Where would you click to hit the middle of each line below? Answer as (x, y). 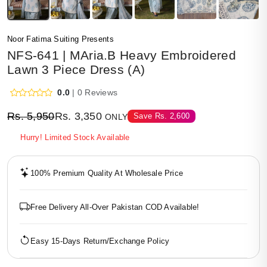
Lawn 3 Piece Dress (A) (76, 69)
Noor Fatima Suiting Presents (60, 39)
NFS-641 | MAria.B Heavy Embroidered (122, 55)
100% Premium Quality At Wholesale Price (107, 173)
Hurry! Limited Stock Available (75, 137)
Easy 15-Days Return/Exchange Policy (100, 241)
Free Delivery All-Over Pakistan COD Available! (115, 207)
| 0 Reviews (95, 92)
